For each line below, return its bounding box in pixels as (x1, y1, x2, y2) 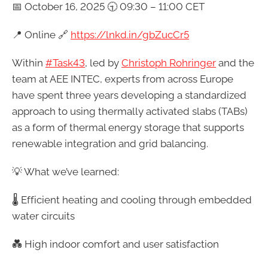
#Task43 (45, 57, 85, 69)
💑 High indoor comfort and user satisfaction (12, 238, 219, 251)
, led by (85, 57, 121, 69)
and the (216, 57, 254, 69)
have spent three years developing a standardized (12, 89, 246, 102)
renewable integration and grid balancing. (12, 138, 208, 150)
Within (12, 57, 45, 69)
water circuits (12, 210, 75, 223)
